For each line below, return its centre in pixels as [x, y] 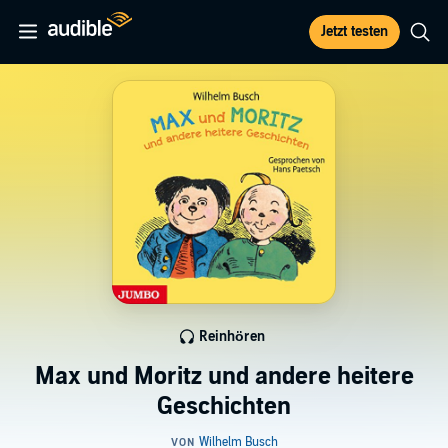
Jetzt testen [354, 31]
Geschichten [224, 406]
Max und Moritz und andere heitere [224, 376]
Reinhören [232, 336]
